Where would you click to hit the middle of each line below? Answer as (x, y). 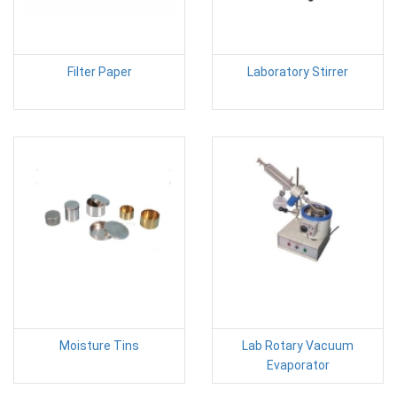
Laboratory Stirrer (298, 71)
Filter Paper (99, 71)
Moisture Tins (99, 345)
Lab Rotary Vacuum (298, 345)
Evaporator (298, 365)
